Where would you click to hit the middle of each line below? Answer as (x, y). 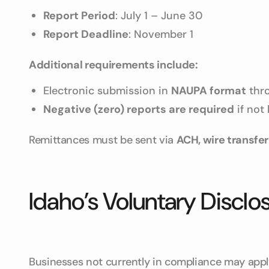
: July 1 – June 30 (159, 16)
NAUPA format (209, 91)
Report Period (79, 16)
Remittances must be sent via (103, 140)
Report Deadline (86, 34)
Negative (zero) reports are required (139, 109)
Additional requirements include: (113, 65)
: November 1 (161, 34)
